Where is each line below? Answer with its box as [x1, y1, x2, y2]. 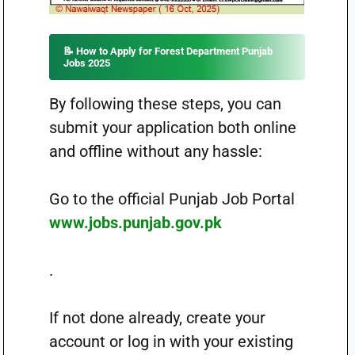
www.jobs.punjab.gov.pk [48, 213, 222, 232]
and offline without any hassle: [48, 142, 262, 161]
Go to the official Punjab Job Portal [48, 189, 295, 208]
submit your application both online [48, 118, 296, 137]
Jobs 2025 [63, 57, 110, 69]
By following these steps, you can [48, 94, 281, 113]
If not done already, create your [48, 308, 265, 327]
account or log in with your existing [48, 332, 293, 351]
